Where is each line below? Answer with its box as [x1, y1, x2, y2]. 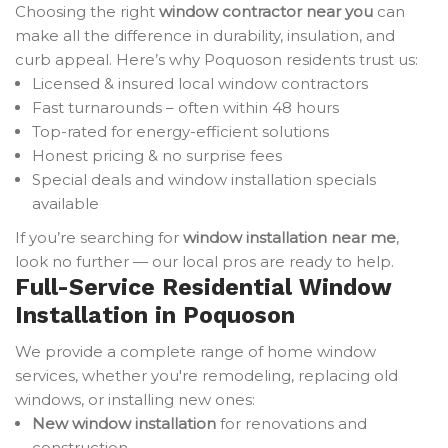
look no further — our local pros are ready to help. [15, 252, 394, 271]
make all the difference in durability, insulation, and [15, 26, 395, 45]
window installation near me [183, 228, 396, 247]
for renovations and [216, 414, 367, 433]
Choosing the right [15, 2, 159, 21]
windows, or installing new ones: [15, 390, 255, 409]
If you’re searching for [15, 228, 183, 247]
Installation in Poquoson [15, 302, 295, 329]
